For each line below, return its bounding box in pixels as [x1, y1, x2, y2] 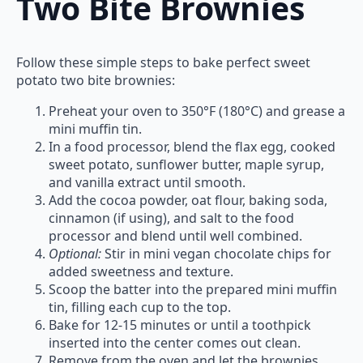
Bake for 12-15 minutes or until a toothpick [49, 315, 311, 334]
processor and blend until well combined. [49, 226, 302, 245]
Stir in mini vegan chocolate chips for [101, 244, 331, 263]
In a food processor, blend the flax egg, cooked [49, 137, 335, 156]
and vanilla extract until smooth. [49, 173, 246, 191]
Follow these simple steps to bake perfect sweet [16, 53, 310, 71]
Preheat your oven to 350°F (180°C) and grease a [49, 101, 345, 120]
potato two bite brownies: [16, 70, 175, 89]
